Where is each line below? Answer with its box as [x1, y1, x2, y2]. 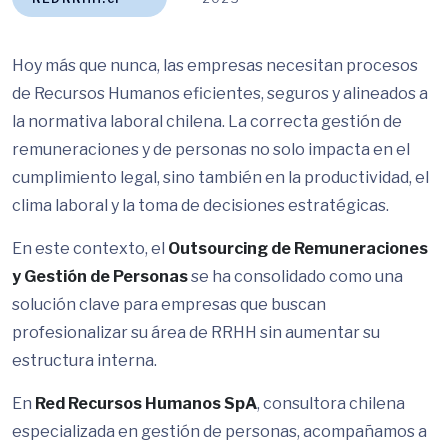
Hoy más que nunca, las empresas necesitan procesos [12, 56, 418, 75]
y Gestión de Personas [12, 267, 188, 286]
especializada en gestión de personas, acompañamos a [12, 422, 427, 441]
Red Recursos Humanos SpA [35, 394, 257, 413]
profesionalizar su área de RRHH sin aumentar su [12, 323, 380, 342]
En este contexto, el [12, 239, 168, 258]
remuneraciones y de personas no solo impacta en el [12, 140, 410, 159]
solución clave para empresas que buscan [12, 295, 326, 314]
